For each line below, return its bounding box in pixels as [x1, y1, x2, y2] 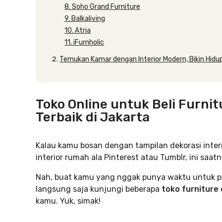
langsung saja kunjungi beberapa [36, 184, 162, 194]
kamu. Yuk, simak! [36, 196, 101, 206]
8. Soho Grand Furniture [64, 2, 140, 11]
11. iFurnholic [64, 38, 104, 47]
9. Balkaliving [64, 14, 105, 23]
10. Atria [64, 26, 91, 35]
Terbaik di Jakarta [36, 110, 150, 125]
